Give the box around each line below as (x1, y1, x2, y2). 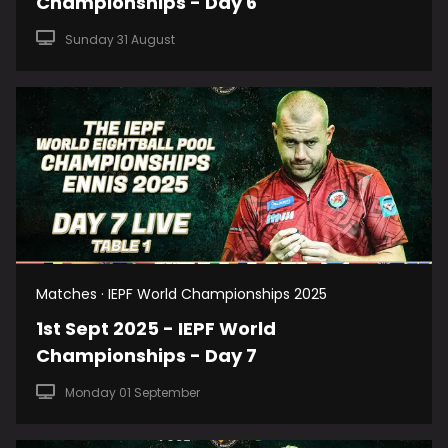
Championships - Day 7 (36, 343, 257, 369)
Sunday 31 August (64, 30, 175, 48)
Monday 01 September (64, 384, 200, 402)
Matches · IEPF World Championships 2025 (36, 284, 327, 305)
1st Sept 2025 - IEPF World (36, 316, 276, 342)
